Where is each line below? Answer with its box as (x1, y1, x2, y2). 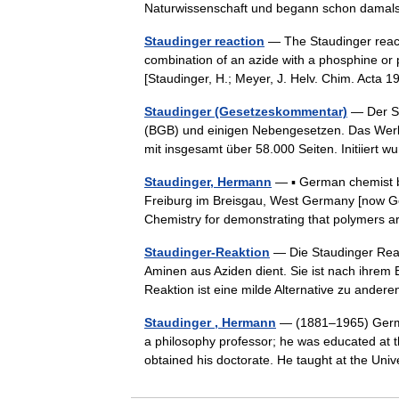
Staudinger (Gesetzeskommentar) (144, 104, 347, 118)
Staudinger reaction (144, 34, 265, 48)
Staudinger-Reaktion (144, 245, 270, 259)
